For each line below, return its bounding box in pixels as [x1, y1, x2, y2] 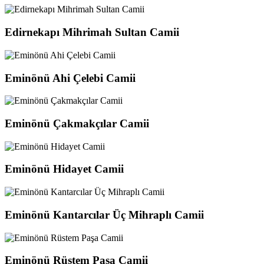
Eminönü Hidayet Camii [5, 163, 124, 176]
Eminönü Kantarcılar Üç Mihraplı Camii [5, 208, 204, 221]
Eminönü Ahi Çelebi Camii [5, 71, 136, 84]
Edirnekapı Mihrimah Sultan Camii [5, 26, 179, 39]
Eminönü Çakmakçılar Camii [5, 117, 149, 130]
